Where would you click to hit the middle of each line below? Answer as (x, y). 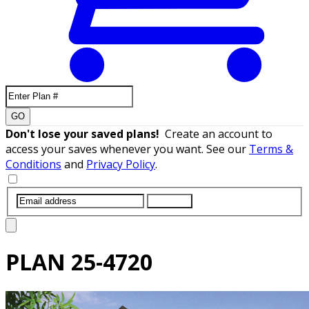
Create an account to (219, 133)
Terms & (271, 149)
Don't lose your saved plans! (85, 133)
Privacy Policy (121, 164)
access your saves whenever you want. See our (127, 149)
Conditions (33, 164)
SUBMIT (170, 201)
